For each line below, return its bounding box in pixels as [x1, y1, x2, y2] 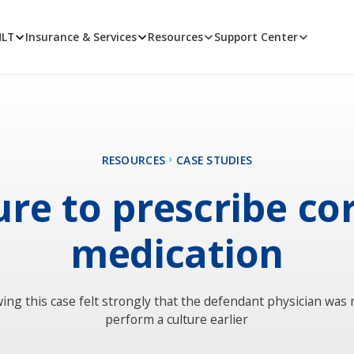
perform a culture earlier [105, 311, 249, 329]
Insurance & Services [25, 29, 137, 45]
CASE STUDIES [176, 152, 253, 168]
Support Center [213, 29, 298, 45]
